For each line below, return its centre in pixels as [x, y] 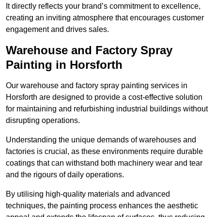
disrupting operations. [43, 121]
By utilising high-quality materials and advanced [88, 194]
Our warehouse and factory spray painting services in [97, 86]
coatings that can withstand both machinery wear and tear [104, 163]
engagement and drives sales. [57, 30]
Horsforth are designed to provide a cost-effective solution [104, 97]
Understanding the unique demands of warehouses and [101, 140]
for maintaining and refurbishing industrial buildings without [107, 109]
